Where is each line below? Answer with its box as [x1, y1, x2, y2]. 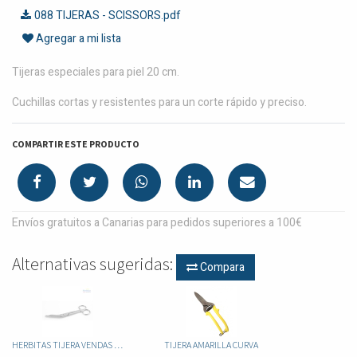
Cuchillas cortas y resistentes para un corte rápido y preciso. [12, 93, 307, 111]
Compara [198, 259, 245, 277]
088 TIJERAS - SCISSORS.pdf [34, 6, 182, 24]
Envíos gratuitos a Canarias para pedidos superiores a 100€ [12, 214, 302, 231]
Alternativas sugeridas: [12, 253, 176, 276]
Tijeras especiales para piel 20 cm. [12, 63, 179, 80]
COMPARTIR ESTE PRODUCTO [12, 137, 139, 150]
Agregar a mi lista [33, 29, 121, 47]
